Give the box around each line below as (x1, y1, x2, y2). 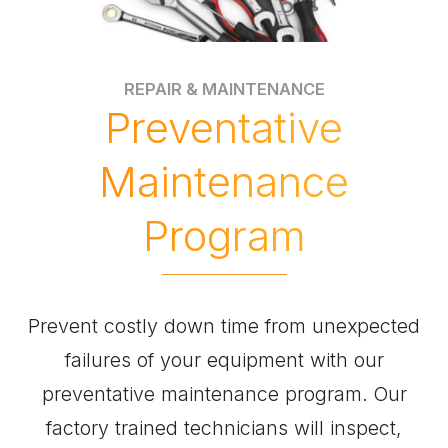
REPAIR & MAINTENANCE (123, 79, 325, 100)
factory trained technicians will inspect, (46, 415, 402, 440)
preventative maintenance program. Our (41, 381, 407, 406)
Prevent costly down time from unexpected (28, 313, 420, 338)
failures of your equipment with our (64, 347, 384, 372)
